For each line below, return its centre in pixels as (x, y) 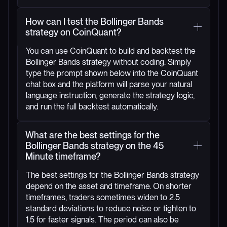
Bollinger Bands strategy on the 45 (95, 145)
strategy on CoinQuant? (73, 32)
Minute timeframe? (63, 156)
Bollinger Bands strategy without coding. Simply (108, 62)
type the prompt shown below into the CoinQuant (112, 73)
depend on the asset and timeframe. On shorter (109, 186)
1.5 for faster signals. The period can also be (102, 219)
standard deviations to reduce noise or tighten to (111, 208)
